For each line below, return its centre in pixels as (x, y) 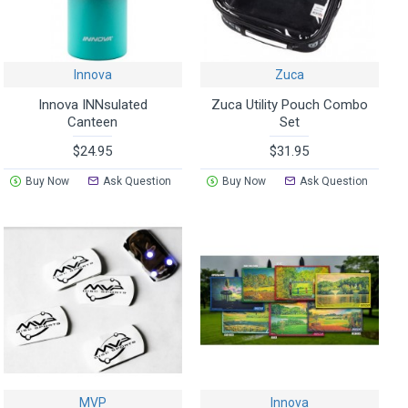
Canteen (93, 122)
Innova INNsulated (92, 104)
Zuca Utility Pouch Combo (289, 104)
